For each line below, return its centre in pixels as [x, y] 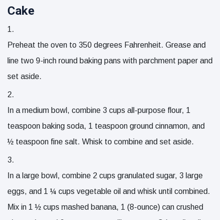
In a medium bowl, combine [55, 110]
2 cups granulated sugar [134, 176]
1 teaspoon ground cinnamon [138, 126]
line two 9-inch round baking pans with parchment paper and [110, 61]
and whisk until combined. [165, 192]
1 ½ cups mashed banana [72, 207]
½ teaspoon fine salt [42, 142]
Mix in [18, 207]
